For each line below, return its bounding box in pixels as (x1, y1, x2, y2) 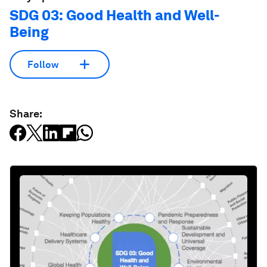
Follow (27, 58, 58, 70)
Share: (10, 107, 42, 120)
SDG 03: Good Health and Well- (10, 7, 220, 24)
